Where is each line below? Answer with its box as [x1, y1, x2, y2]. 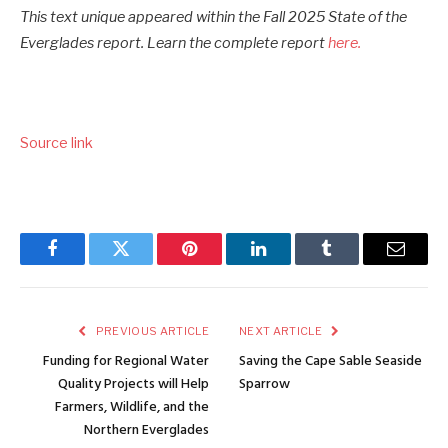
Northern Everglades [84, 419, 209, 443]
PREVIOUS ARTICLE [93, 324, 209, 339]
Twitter [119, 254, 172, 273]
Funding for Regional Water [43, 350, 209, 374]
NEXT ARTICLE [239, 324, 325, 339]
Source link [20, 133, 93, 152]
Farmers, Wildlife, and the [55, 396, 209, 420]
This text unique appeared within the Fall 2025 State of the [20, 7, 407, 26]
